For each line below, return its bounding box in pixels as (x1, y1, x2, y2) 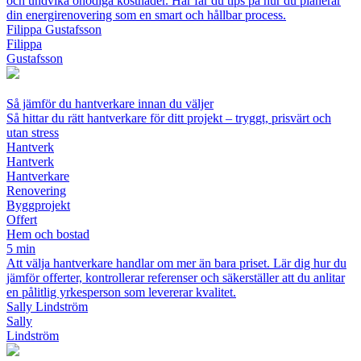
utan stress (6, 126, 59, 140)
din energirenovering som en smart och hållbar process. (6, 8, 286, 23)
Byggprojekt (6, 198, 70, 213)
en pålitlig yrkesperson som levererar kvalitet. (6, 285, 236, 300)
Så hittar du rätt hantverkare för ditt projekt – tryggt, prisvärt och (6, 111, 331, 126)
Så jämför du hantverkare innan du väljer (6, 97, 214, 111)
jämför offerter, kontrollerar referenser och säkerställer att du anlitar (6, 271, 345, 285)
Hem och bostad (6, 227, 89, 242)
